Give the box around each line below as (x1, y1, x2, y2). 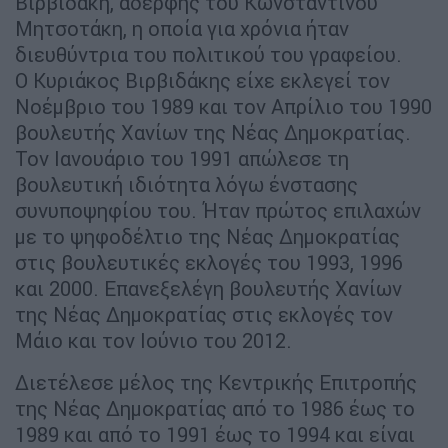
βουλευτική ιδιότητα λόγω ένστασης (15, 171, 358, 197)
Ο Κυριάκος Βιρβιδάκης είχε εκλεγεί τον (15, 67, 390, 93)
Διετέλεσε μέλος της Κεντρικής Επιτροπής (15, 369, 417, 395)
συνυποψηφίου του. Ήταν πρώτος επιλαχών (15, 197, 421, 223)
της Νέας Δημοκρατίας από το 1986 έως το (15, 395, 415, 421)
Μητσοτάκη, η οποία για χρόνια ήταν (15, 15, 349, 41)
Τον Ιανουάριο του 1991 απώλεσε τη (15, 145, 349, 171)
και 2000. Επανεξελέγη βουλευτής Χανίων (15, 275, 402, 301)
